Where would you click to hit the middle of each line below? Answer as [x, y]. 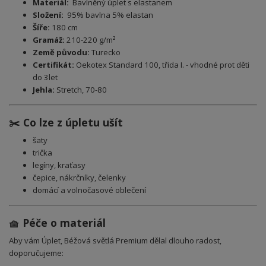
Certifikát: [53, 64]
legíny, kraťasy [59, 165]
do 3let [45, 77]
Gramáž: [49, 39]
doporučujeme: [36, 253]
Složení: [48, 15]
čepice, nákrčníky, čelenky [79, 177]
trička [42, 152]
